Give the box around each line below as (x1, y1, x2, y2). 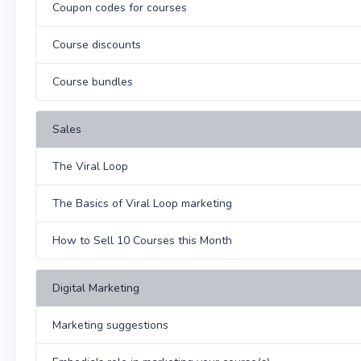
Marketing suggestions (52, 317, 168, 333)
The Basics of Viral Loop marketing (52, 196, 232, 211)
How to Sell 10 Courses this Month (52, 233, 232, 248)
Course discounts (52, 37, 141, 52)
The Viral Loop (52, 159, 128, 174)
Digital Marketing (52, 280, 139, 296)
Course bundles (52, 74, 133, 89)
